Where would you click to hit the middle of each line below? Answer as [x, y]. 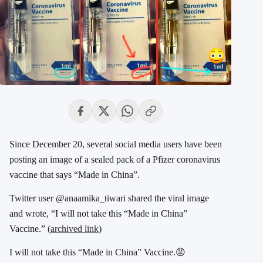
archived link [75, 228]
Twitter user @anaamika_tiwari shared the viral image [109, 198]
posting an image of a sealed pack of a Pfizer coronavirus [115, 159]
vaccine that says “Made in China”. [75, 174]
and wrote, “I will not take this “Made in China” [98, 213]
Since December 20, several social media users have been [116, 144]
